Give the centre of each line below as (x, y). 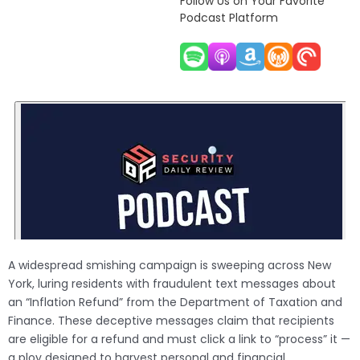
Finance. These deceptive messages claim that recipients (171, 321)
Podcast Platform (229, 18)
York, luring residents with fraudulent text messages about (172, 284)
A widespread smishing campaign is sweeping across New (170, 266)
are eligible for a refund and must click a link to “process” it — (179, 340)
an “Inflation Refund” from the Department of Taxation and (175, 303)
